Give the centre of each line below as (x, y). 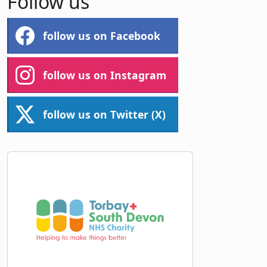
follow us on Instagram (105, 75)
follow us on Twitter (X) (104, 114)
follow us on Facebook (102, 35)
